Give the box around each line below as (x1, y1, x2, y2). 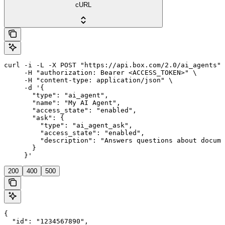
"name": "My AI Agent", (4, 98, 121, 106)
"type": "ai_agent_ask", (4, 121, 133, 129)
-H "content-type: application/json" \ (4, 76, 173, 84)
